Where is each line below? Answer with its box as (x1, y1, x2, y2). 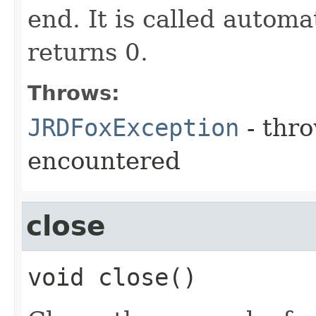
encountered (28, 147, 181, 176)
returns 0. (28, 38, 148, 67)
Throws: (28, 81, 120, 106)
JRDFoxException (28, 114, 239, 142)
